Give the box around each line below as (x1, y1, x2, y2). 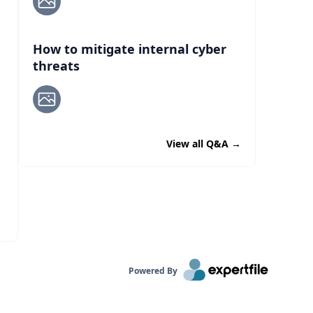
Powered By (129, 265, 178, 277)
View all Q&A (166, 137, 231, 150)
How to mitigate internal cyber (33, 41, 226, 57)
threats (33, 57, 80, 74)
